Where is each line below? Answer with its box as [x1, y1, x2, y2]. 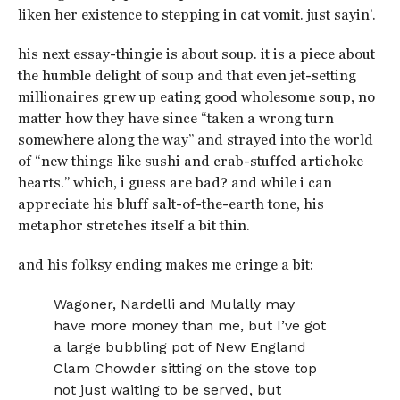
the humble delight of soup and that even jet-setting [17, 67, 356, 84]
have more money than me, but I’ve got [54, 317, 327, 334]
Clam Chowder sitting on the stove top [54, 360, 318, 377]
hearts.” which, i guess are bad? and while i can [17, 174, 332, 191]
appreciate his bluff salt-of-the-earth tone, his [17, 196, 324, 212]
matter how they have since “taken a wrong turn [17, 110, 334, 127]
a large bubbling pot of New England [54, 338, 307, 355]
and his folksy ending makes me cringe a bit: [17, 256, 313, 273]
